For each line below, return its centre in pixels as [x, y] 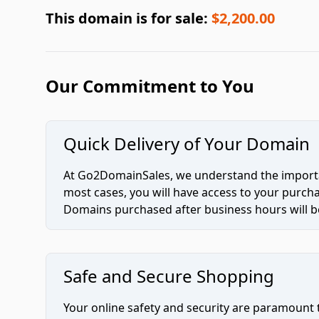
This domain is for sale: [129, 18]
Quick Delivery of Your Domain [187, 143]
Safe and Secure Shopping [169, 276]
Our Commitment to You [150, 86]
